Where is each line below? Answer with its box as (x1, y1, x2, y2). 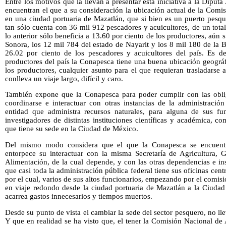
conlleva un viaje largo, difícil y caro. (5, 74, 123, 83)
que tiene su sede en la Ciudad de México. (5, 125, 138, 133)
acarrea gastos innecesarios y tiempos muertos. (5, 192, 152, 201)
